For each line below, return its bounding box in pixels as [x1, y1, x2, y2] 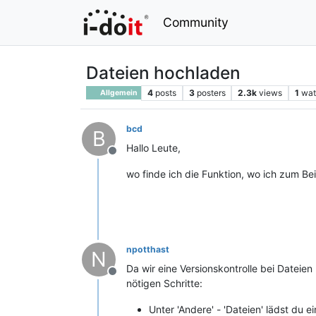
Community [163, 14, 229, 30]
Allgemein [99, 87, 138, 97]
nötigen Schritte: [126, 276, 202, 289]
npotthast [126, 243, 169, 255]
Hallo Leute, [126, 141, 181, 154]
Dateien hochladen [86, 61, 241, 83]
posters [196, 87, 226, 98]
